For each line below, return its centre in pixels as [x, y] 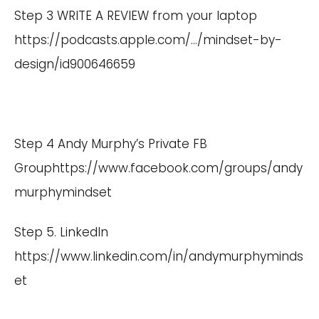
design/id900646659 [75, 64]
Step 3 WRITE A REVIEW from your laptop [136, 15]
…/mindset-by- [236, 40]
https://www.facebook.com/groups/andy [177, 168]
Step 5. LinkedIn [61, 232]
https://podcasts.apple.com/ [103, 40]
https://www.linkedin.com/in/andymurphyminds [159, 256]
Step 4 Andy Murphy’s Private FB [111, 143]
